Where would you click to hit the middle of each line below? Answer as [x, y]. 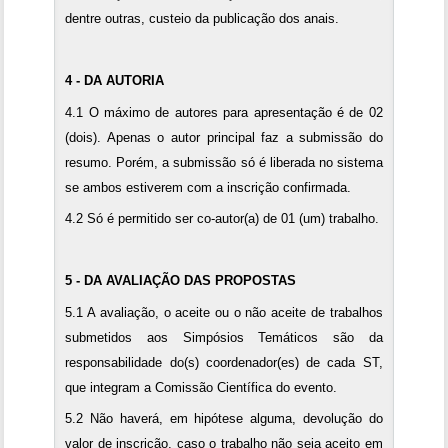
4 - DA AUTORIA [115, 81]
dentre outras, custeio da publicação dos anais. [202, 19]
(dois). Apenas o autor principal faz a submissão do [224, 137]
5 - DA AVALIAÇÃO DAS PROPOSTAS [181, 281]
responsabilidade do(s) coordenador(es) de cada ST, [224, 362]
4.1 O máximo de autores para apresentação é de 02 [224, 112]
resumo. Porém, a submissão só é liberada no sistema [224, 162]
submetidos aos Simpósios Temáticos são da [224, 337]
